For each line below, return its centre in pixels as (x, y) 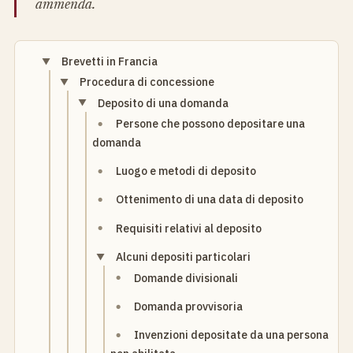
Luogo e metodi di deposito (186, 171)
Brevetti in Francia (110, 62)
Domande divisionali (186, 278)
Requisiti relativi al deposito (189, 228)
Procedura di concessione (147, 82)
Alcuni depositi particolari (184, 257)
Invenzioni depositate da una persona (232, 335)
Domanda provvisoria (189, 307)
